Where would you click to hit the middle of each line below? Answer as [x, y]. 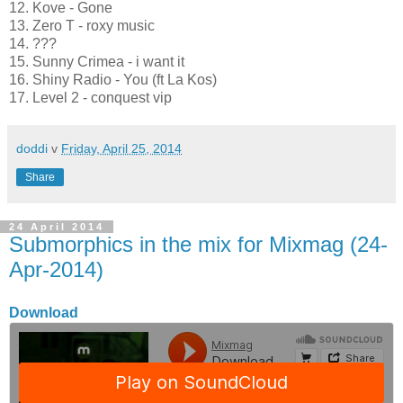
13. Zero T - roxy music [82, 26]
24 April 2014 [57, 227]
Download [44, 312]
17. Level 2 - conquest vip [90, 98]
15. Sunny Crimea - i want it [97, 62]
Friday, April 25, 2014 [121, 148]
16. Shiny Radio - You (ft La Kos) [113, 80]
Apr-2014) [56, 269]
